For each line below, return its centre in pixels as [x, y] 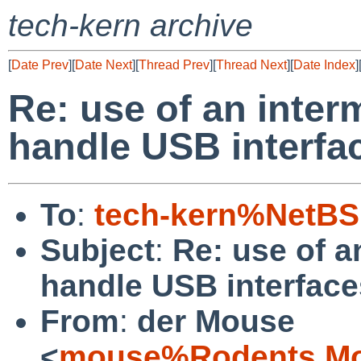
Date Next [104, 65]
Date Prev [40, 65]
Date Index [324, 65]
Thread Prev [174, 65]
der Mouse [216, 321]
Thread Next [251, 65]
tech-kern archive [131, 25]
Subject [98, 250]
